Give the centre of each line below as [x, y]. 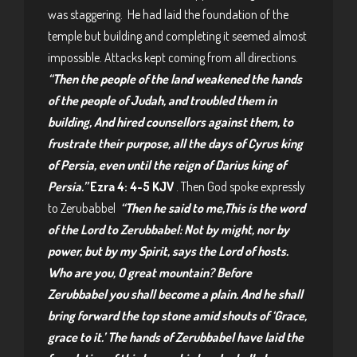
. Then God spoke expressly [239, 186]
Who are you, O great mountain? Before [150, 273]
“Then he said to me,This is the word [213, 208]
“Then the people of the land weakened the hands [175, 79]
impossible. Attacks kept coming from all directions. [173, 57]
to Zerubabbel [84, 208]
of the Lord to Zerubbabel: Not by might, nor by [169, 229]
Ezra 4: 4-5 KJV [132, 186]
